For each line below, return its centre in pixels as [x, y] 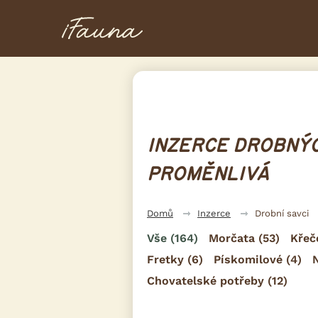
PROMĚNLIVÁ [208, 174]
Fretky [165, 259]
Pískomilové [248, 259]
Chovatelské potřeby [207, 280]
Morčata [232, 238]
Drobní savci [282, 213]
